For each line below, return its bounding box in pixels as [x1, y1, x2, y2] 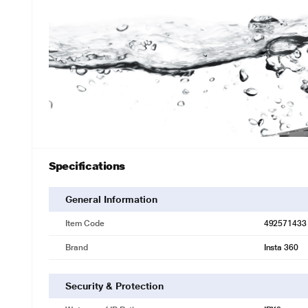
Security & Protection [65, 280, 164, 291]
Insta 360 [263, 243, 299, 252]
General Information [65, 194, 158, 205]
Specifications [49, 159, 125, 173]
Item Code [65, 219, 104, 228]
